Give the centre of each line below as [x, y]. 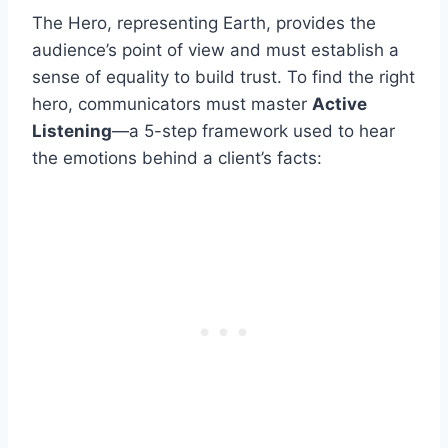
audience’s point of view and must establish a [215, 49]
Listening [72, 130]
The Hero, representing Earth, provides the [204, 22]
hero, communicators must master [172, 103]
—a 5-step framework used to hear [253, 130]
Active [339, 103]
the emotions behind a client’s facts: [177, 157]
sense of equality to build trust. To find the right [223, 76]
